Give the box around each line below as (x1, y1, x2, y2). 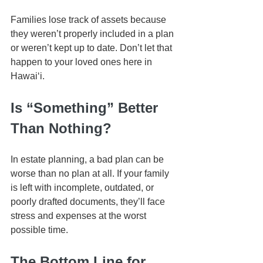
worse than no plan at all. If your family (11, 168, 171, 179)
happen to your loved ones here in (11, 57, 154, 68)
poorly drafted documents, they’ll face (11, 197, 167, 207)
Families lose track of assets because (11, 15, 168, 25)
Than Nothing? (11, 120, 112, 137)
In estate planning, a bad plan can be (11, 154, 166, 165)
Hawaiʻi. (11, 71, 45, 82)
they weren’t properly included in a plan (11, 29, 176, 39)
